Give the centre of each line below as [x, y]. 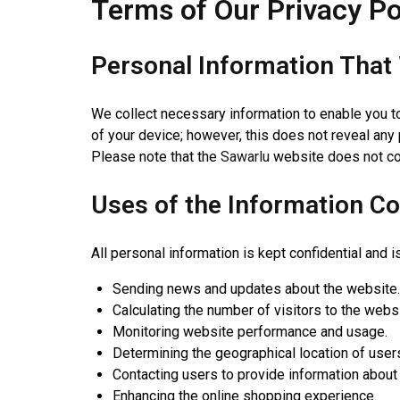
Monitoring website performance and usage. [250, 332]
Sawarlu [245, 157]
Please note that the [156, 157]
